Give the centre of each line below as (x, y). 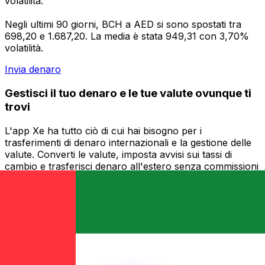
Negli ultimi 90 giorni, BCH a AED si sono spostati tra (123, 25)
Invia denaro (33, 70)
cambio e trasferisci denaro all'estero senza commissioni (132, 166)
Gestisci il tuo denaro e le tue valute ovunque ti (128, 93)
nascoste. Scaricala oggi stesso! (76, 178)
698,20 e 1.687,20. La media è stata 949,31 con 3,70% (127, 36)
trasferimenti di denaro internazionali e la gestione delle (128, 142)
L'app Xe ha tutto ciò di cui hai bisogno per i (103, 130)
